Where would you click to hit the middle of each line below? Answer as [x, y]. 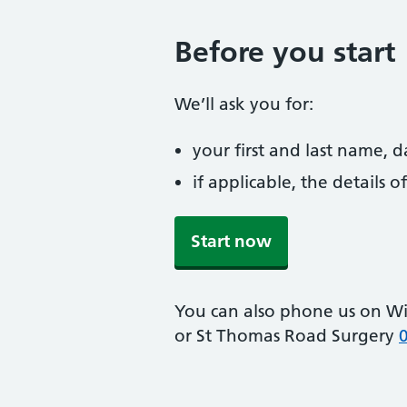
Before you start [285, 52]
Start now [231, 241]
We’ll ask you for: [244, 104]
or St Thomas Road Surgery [287, 336]
